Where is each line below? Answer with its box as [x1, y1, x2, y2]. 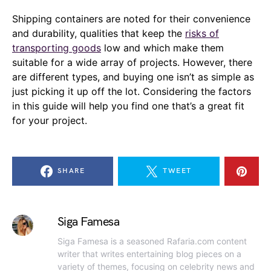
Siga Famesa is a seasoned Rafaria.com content [57, 236, 247, 247]
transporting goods [12, 42, 101, 54]
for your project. [12, 114, 87, 127]
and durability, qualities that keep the [12, 27, 185, 40]
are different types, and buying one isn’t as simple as [12, 71, 254, 83]
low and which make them [101, 42, 224, 54]
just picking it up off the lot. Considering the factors [12, 85, 251, 98]
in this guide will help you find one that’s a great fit [12, 100, 244, 113]
